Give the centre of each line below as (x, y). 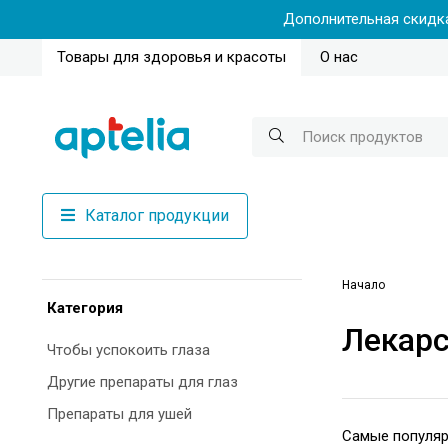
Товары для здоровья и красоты (171, 57)
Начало (363, 284)
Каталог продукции (157, 215)
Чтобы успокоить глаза (128, 349)
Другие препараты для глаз (142, 381)
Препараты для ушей (119, 413)
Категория (85, 307)
